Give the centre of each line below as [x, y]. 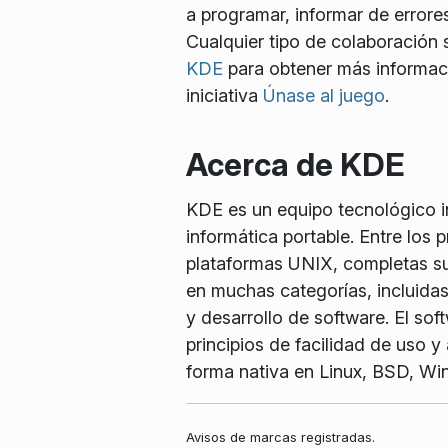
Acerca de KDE [295, 165]
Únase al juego [323, 95]
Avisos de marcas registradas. [280, 436]
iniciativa [224, 95]
